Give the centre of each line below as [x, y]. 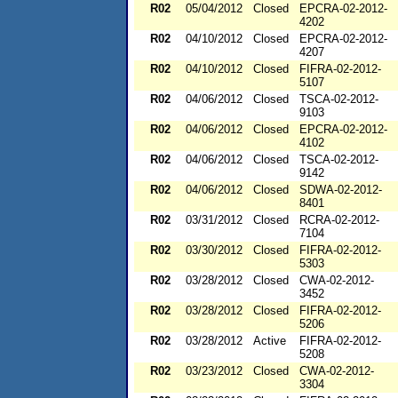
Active [270, 341]
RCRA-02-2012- [339, 220]
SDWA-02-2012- [341, 190]
